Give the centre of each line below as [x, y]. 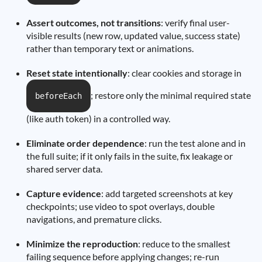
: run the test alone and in [195, 143]
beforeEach [58, 96]
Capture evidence [64, 193]
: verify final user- [195, 23]
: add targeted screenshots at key [167, 193]
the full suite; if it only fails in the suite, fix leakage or [130, 156]
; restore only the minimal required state [171, 95]
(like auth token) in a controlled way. [98, 118]
